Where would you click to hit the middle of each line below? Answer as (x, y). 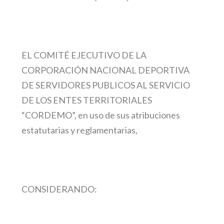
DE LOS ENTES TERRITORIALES (86, 100)
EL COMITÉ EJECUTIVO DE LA (84, 55)
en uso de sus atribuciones (128, 115)
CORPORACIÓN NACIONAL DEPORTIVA (105, 70)
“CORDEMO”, (49, 115)
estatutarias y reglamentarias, (79, 130)
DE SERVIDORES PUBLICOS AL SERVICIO (105, 85)
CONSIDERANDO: (59, 189)
